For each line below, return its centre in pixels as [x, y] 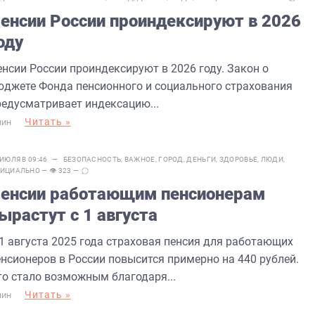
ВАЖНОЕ [140, 159]
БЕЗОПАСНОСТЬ [92, 159]
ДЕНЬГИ [201, 159]
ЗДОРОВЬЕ [238, 159]
